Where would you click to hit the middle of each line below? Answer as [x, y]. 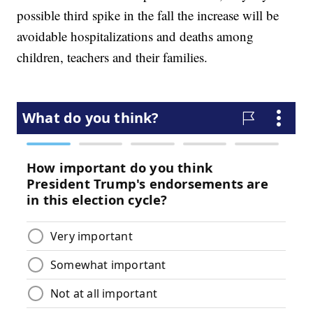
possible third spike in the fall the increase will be [148, 15]
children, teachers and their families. [112, 57]
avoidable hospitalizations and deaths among [136, 36]
